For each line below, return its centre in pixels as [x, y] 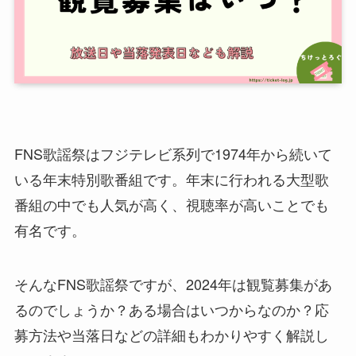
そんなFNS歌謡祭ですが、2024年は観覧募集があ [173, 283]
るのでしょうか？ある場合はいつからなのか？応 [171, 309]
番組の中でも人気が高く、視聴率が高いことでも [171, 205]
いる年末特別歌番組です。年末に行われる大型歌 [171, 179]
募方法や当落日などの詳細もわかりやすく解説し [171, 334]
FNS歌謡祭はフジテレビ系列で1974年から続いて [173, 154]
